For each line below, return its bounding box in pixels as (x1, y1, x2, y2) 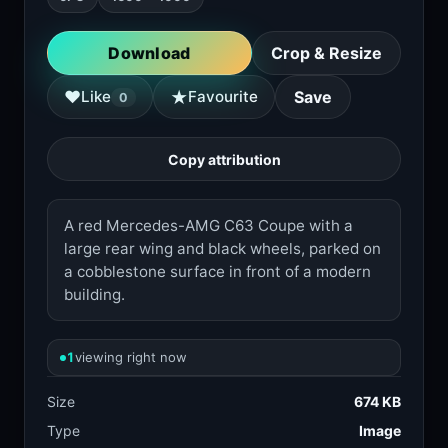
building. (64, 285, 125, 304)
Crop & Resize (271, 43, 382, 63)
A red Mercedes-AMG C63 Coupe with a (64, 216, 353, 235)
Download (108, 43, 191, 63)
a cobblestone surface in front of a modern (64, 262, 371, 281)
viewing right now (75, 349, 187, 365)
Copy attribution (167, 150, 281, 168)
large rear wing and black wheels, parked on (64, 239, 381, 258)
